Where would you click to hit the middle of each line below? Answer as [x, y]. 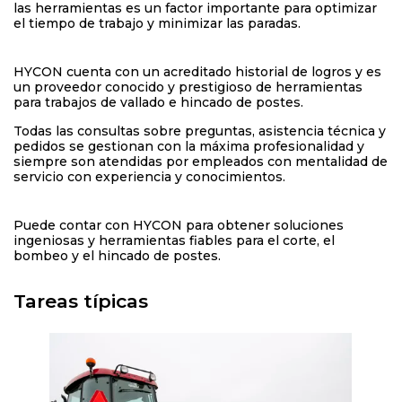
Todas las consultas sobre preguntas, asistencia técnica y [200, 131]
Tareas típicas [81, 301]
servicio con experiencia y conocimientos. [149, 177]
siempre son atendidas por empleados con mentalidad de [201, 162]
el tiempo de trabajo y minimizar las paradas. [157, 23]
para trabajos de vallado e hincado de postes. [158, 102]
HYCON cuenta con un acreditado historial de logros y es [197, 72]
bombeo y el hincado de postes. [117, 256]
